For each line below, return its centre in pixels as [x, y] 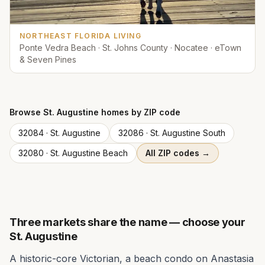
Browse [26, 112]
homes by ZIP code [140, 112]
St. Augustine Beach [89, 153]
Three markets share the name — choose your [127, 222]
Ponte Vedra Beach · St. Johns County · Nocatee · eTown [130, 47]
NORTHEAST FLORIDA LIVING [80, 35]
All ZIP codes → [178, 153]
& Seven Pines [48, 59]
